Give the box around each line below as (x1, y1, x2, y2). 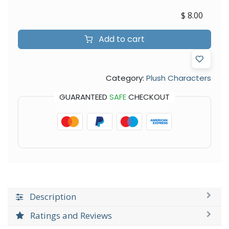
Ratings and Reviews (30, 209, 112, 221)
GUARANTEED (59, 91, 109, 102)
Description (30, 190, 76, 202)
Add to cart (97, 33, 145, 45)
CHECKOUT (126, 91, 170, 102)
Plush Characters (146, 72, 211, 83)
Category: (106, 72, 144, 83)
